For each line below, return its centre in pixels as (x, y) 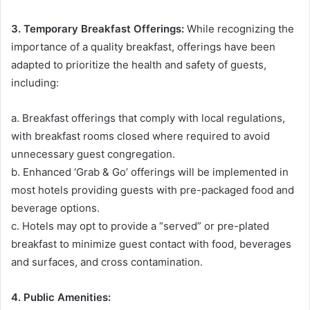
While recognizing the (239, 28)
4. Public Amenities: (61, 297)
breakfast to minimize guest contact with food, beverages (151, 244)
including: (35, 82)
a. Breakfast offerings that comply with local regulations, (148, 118)
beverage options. (55, 208)
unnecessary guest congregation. (93, 154)
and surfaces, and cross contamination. (107, 262)
